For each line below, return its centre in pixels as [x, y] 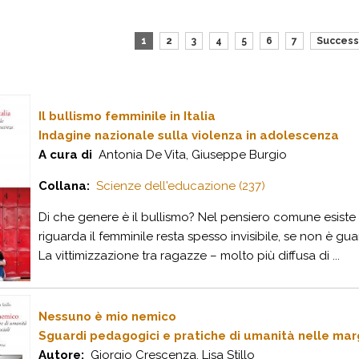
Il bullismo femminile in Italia [127, 116]
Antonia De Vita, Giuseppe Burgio [190, 155]
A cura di [65, 155]
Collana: [64, 186]
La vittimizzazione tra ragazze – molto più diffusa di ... [189, 256]
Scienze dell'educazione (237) [181, 186]
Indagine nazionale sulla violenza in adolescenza [189, 135]
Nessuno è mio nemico [107, 317]
